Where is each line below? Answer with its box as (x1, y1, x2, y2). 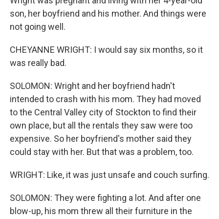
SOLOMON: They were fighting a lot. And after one (10, 193, 201, 203)
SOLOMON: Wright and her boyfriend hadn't (10, 81, 175, 91)
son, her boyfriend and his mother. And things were (10, 8, 206, 19)
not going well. (10, 22, 66, 32)
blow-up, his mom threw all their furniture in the (10, 206, 192, 216)
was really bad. (10, 58, 66, 68)
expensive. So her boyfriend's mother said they (10, 133, 192, 144)
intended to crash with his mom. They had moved (10, 94, 201, 104)
